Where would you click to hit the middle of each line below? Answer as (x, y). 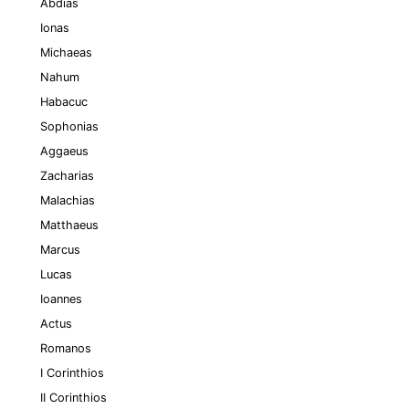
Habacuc (64, 102)
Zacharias (67, 176)
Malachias (68, 200)
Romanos (66, 348)
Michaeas (66, 52)
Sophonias (69, 126)
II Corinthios (73, 398)
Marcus (60, 250)
